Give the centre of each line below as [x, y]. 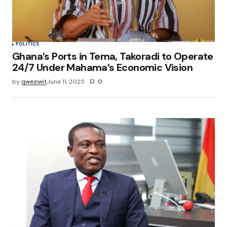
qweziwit [34, 81]
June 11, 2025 [66, 81]
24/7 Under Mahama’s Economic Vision [102, 67]
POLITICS [28, 44]
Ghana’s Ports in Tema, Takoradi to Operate [113, 56]
